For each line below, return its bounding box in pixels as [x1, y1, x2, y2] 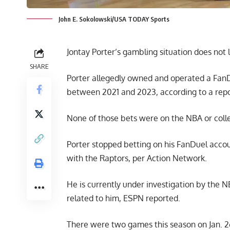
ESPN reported [123, 193, 178, 204]
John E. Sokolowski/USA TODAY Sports [59, 15, 169, 24]
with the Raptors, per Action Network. [67, 153, 207, 164]
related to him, [67, 193, 123, 204]
